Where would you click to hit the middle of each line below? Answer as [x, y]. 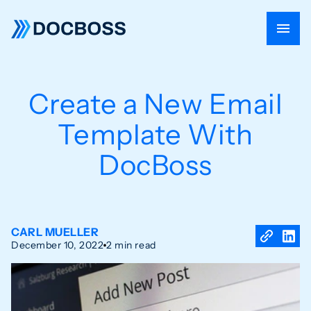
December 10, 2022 [58, 245]
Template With [155, 134]
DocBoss [155, 165]
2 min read [131, 245]
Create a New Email [155, 104]
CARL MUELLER [55, 232]
